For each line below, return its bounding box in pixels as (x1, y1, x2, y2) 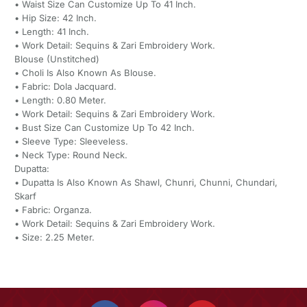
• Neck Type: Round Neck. (14, 149, 127, 160)
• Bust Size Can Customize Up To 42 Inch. (14, 121, 195, 133)
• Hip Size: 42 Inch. (14, 12, 97, 23)
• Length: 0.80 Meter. (14, 94, 106, 106)
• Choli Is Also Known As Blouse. (14, 66, 156, 78)
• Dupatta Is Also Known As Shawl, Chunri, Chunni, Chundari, (14, 176, 278, 188)
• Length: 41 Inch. (14, 25, 89, 37)
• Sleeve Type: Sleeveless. (14, 135, 128, 147)
